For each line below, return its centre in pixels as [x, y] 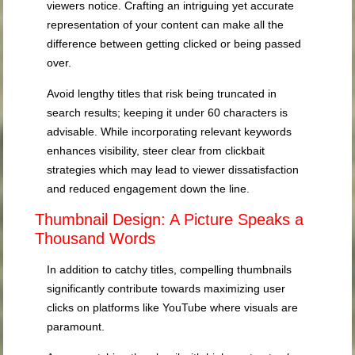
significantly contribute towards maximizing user [166, 289]
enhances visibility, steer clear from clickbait [156, 151]
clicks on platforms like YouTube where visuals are [173, 308]
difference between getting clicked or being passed [174, 44]
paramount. [76, 327]
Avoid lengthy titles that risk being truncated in [162, 94]
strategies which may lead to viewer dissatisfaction [173, 170]
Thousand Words [95, 239]
